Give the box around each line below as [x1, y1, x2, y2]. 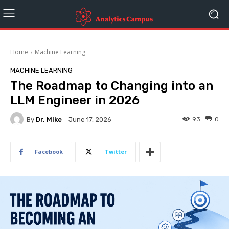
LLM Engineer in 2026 [10, 93, 140, 107]
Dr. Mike [36, 115, 62, 123]
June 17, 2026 [68, 116, 111, 124]
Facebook [35, 148, 63, 155]
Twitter [105, 148, 127, 155]
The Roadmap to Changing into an [10, 79, 213, 93]
